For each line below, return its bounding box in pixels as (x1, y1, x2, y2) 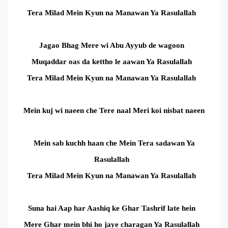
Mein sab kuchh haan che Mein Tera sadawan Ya (33, 138, 195, 147)
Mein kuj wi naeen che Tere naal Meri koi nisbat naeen (23, 105, 205, 115)
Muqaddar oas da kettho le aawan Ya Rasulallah (31, 56, 192, 66)
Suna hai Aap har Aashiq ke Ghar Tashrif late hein (27, 203, 195, 212)
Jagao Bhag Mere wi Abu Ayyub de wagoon (39, 40, 184, 49)
